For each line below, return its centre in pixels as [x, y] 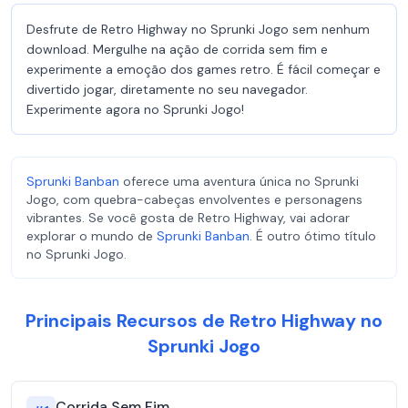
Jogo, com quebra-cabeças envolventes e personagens [194, 199]
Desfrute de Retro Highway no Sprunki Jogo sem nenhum [198, 29]
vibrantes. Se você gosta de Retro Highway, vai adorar [188, 218]
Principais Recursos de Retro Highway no [204, 321]
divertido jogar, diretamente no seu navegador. [167, 89]
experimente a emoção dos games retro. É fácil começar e [204, 69]
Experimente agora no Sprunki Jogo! [135, 109]
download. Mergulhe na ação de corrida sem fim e [177, 49]
